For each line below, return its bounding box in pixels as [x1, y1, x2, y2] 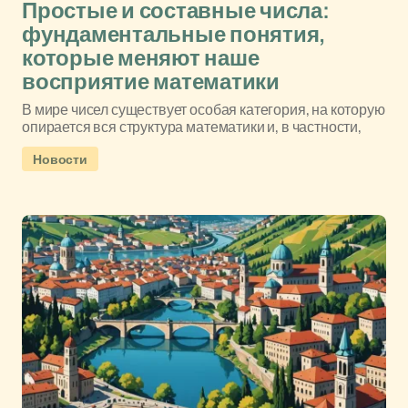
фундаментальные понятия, [22, 23, 326, 46]
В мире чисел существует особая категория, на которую [22, 99, 385, 119]
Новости [33, 150, 88, 168]
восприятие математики [22, 70, 280, 94]
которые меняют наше [22, 46, 260, 70]
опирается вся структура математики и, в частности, [22, 117, 362, 137]
